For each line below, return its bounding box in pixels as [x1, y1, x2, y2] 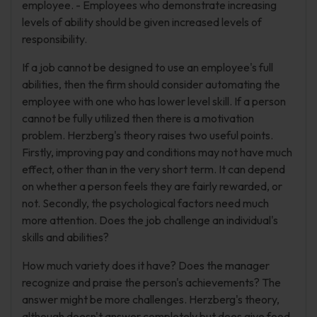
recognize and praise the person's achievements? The [22, 275, 281, 289]
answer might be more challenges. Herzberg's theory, [22, 292, 279, 306]
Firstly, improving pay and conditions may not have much [22, 145, 292, 159]
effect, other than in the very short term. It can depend [22, 162, 285, 176]
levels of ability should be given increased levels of [22, 15, 262, 29]
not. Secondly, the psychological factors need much [22, 196, 269, 210]
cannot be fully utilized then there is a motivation [22, 111, 254, 125]
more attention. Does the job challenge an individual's [22, 213, 278, 227]
